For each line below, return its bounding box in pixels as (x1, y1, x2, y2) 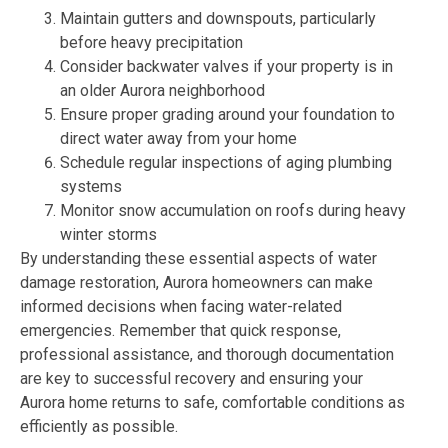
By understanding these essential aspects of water (20, 248, 377, 268)
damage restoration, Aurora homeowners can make (20, 272, 373, 292)
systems (60, 176, 122, 196)
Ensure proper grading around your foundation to (60, 104, 395, 124)
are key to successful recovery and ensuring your (20, 368, 363, 388)
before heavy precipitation (60, 32, 243, 52)
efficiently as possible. (20, 416, 178, 436)
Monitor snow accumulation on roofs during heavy (60, 200, 406, 220)
